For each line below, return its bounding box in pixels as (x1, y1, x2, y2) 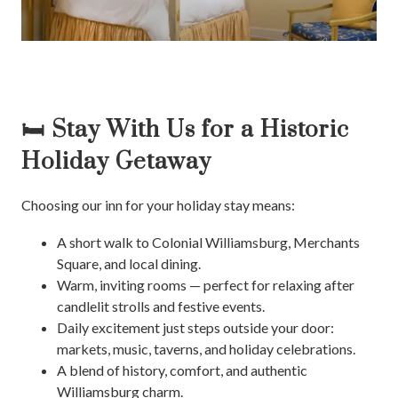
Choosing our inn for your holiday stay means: (21, 195, 295, 213)
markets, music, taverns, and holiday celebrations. (57, 339, 355, 357)
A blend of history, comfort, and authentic (57, 361, 307, 378)
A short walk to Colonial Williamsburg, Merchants (57, 233, 360, 251)
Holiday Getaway (21, 147, 211, 177)
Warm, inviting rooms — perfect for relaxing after (57, 275, 354, 293)
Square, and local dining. (57, 254, 201, 272)
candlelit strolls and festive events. (57, 297, 265, 314)
